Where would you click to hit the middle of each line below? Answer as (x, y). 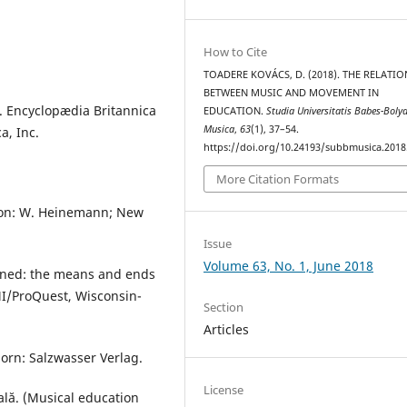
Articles (227, 330)
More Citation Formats (278, 179)
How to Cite (236, 51)
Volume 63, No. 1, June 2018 (289, 266)
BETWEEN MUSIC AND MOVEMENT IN (292, 92)
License (224, 390)
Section (224, 308)
